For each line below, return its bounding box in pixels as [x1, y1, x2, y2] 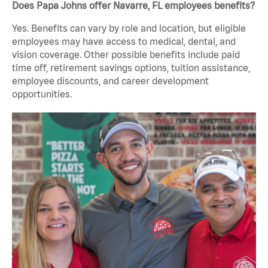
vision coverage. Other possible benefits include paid [12, 49, 240, 60]
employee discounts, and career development [12, 75, 209, 87]
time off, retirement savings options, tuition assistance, [12, 62, 250, 74]
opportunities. [12, 89, 72, 100]
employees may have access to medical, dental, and [12, 36, 236, 47]
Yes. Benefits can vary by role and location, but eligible [12, 23, 246, 34]
